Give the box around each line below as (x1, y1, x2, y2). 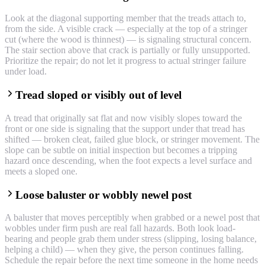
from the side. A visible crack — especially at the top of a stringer (5, 24, 247, 34)
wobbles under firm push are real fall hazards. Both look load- (5, 223, 235, 234)
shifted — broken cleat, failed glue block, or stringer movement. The (5, 134, 260, 144)
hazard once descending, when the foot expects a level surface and (5, 155, 252, 166)
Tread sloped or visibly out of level (15, 89, 182, 102)
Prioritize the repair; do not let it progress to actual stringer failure (5, 56, 246, 66)
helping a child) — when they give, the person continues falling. (5, 244, 244, 255)
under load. (5, 66, 47, 77)
